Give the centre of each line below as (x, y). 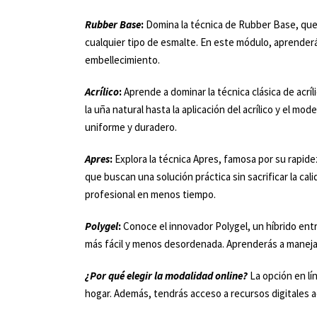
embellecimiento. (122, 60)
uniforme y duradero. (131, 127)
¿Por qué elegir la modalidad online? (166, 276)
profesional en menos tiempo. (150, 194)
